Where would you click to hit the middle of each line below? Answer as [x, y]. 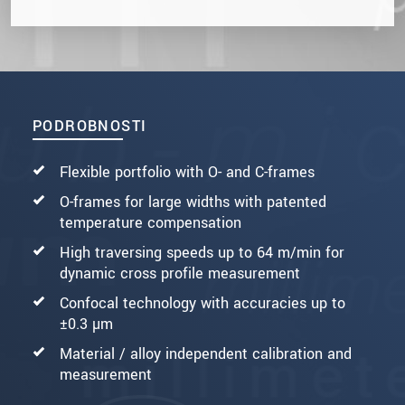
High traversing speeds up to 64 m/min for [202, 252]
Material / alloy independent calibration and [206, 353]
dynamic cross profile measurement [180, 273]
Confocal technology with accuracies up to [202, 303]
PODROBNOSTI [90, 126]
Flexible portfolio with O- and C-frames [187, 172]
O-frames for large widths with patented [193, 202]
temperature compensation [151, 222]
